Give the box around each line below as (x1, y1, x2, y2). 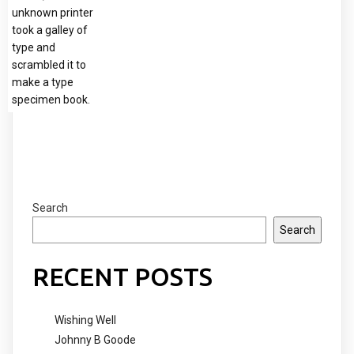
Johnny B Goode (55, 333, 136, 346)
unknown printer (12, 6, 93, 19)
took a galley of (12, 23, 88, 36)
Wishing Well (55, 313, 116, 326)
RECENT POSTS (32, 262, 213, 292)
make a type (12, 75, 73, 88)
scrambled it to (12, 58, 86, 71)
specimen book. (12, 92, 90, 106)
